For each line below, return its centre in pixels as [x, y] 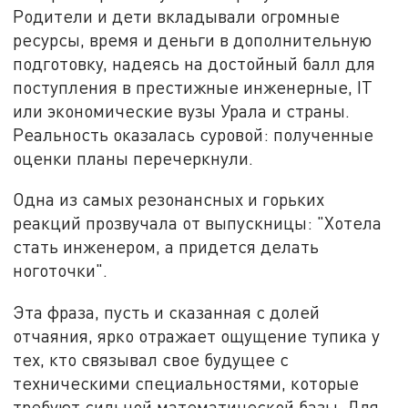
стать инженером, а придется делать [166, 247]
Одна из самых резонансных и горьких [169, 199]
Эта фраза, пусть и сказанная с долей [167, 312]
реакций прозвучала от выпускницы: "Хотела [198, 223]
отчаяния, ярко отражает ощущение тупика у [197, 336]
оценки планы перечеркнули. [133, 158]
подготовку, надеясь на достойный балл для [194, 63]
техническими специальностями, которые [186, 383]
